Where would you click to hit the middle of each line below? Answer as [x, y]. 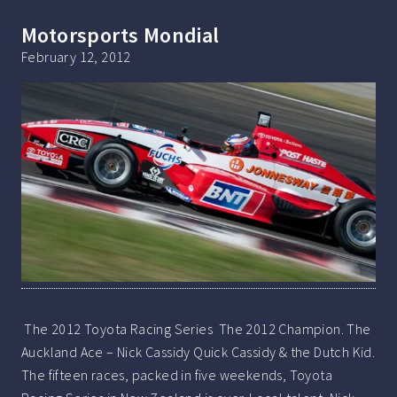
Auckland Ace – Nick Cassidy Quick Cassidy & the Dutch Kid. [198, 351]
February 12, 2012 [76, 56]
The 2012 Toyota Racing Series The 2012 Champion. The [196, 328]
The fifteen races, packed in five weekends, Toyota [177, 374]
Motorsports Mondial [121, 35]
